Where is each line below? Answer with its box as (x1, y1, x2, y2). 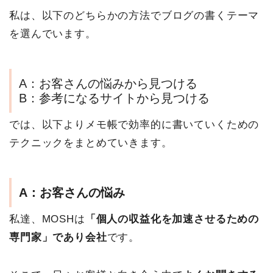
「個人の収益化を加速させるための (85, 213, 260, 225)
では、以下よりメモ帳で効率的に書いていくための (9, 119, 260, 131)
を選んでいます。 (9, 28, 96, 40)
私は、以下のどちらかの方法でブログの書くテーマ (9, 10, 260, 22)
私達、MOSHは (9, 213, 85, 225)
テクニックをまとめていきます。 (9, 137, 172, 149)
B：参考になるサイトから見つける (19, 91, 210, 105)
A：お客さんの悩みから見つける (19, 77, 197, 91)
